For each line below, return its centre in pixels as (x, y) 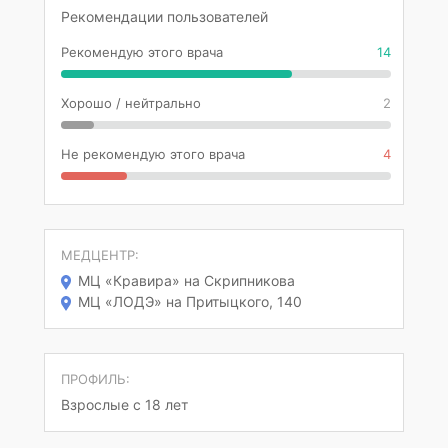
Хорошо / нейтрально (131, 103)
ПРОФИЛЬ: (95, 379)
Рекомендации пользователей (164, 16)
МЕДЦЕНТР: (100, 255)
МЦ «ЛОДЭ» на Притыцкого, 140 (190, 301)
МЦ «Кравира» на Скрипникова (186, 280)
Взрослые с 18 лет (124, 404)
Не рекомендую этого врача (153, 154)
